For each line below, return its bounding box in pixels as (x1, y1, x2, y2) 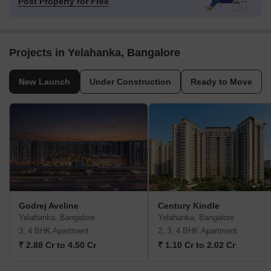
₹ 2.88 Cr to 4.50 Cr (19, 240, 96, 250)
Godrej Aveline (19, 201, 79, 211)
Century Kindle (158, 201, 220, 211)
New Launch (19, 77, 70, 87)
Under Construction (90, 77, 171, 87)
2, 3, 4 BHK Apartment (158, 226, 237, 236)
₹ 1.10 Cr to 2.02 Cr (158, 240, 235, 250)
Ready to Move (191, 77, 252, 87)
